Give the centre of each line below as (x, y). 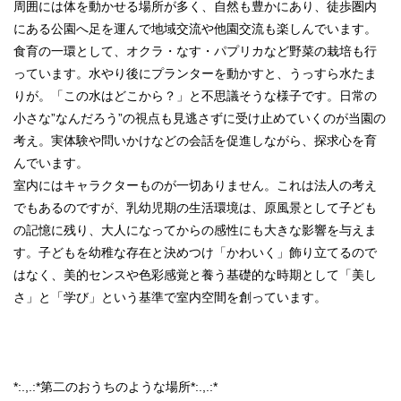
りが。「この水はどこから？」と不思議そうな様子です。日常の (195, 95)
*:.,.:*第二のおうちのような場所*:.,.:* (115, 386)
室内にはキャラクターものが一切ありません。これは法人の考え (195, 185)
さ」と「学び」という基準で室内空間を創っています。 (170, 297)
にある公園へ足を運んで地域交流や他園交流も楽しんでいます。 (195, 28)
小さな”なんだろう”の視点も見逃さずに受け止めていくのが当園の (200, 118)
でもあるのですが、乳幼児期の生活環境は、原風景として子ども (195, 207)
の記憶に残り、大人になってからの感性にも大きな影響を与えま (195, 230)
